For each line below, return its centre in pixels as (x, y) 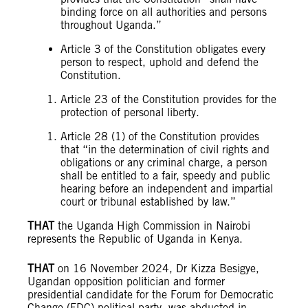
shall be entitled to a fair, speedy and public (165, 176)
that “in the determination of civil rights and (165, 150)
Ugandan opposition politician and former (126, 282)
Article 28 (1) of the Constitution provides (160, 137)
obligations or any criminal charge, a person (164, 163)
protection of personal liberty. (130, 113)
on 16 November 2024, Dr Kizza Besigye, (157, 269)
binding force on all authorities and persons (164, 12)
